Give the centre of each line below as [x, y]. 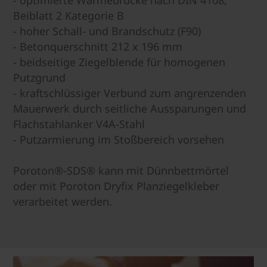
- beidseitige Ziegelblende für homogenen [119, 62]
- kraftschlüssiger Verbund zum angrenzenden [130, 93]
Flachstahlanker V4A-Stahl [79, 124]
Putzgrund [39, 77]
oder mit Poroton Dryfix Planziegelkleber [116, 186]
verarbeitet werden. [63, 201]
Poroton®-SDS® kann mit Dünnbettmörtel [121, 170]
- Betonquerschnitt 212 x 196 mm [98, 46]
